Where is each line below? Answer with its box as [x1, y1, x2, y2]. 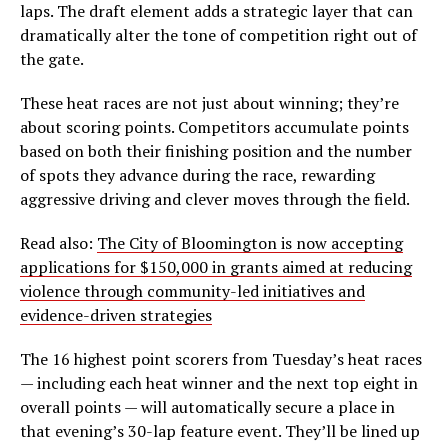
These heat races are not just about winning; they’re [20, 92, 399, 115]
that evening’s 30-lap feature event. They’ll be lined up [20, 420, 420, 443]
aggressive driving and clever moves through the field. [20, 188, 410, 211]
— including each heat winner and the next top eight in [20, 372, 418, 395]
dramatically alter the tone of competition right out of [20, 24, 417, 47]
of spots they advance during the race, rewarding [20, 164, 375, 187]
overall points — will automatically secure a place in [20, 396, 395, 419]
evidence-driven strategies [20, 304, 212, 327]
